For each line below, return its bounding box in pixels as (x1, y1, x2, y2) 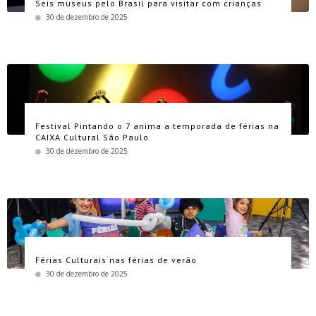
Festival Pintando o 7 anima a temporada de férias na (35, 120, 279, 131)
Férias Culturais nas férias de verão (35, 254, 197, 265)
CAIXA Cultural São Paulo (35, 131, 149, 142)
